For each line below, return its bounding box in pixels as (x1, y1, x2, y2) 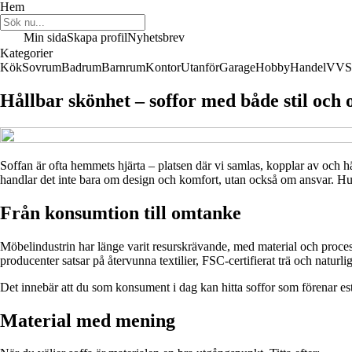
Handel (290, 60, 326, 74)
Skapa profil (67, 31, 127, 44)
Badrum (61, 60, 101, 74)
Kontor (145, 60, 181, 74)
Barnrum (101, 60, 145, 74)
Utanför (181, 60, 219, 74)
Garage (219, 60, 255, 74)
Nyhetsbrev (127, 31, 185, 44)
